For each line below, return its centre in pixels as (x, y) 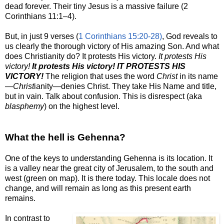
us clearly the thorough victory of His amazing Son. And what (112, 46)
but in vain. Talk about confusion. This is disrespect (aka (103, 96)
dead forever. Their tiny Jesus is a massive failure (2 (96, 6)
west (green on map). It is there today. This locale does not (107, 178)
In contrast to (27, 218)
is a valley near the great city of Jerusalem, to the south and (109, 168)
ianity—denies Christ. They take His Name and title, (125, 86)
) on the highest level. (82, 106)
